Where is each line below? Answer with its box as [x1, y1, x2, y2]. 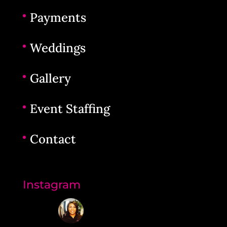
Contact [29, 131, 76, 147]
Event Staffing [29, 101, 110, 117]
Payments [29, 10, 86, 25]
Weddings [29, 40, 86, 56]
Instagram [22, 178, 81, 192]
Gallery [29, 70, 71, 86]
